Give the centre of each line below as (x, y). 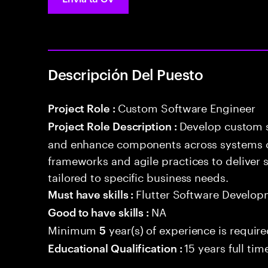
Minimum (74, 229)
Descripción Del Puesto (126, 74)
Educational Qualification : (116, 247)
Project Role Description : (114, 125)
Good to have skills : (100, 211)
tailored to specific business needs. (138, 176)
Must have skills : (92, 194)
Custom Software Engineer (186, 106)
